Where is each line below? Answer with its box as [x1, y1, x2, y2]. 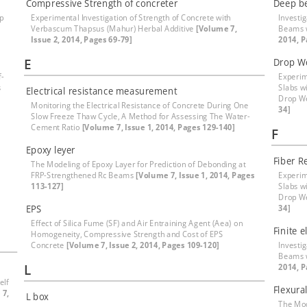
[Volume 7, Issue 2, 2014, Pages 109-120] [66, 239, 219, 251]
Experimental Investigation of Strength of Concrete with [31, 12, 232, 23]
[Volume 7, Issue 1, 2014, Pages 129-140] [82, 121, 235, 133]
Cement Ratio [31, 121, 82, 133]
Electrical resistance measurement [25, 84, 177, 97]
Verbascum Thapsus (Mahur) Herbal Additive [31, 23, 196, 34]
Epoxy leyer [25, 143, 76, 156]
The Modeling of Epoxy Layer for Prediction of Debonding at [31, 158, 246, 170]
